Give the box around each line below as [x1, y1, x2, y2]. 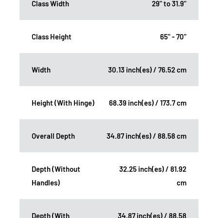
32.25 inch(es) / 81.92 [119, 164, 186, 173]
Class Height [32, 32, 72, 41]
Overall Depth [32, 131, 75, 140]
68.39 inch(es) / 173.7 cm [109, 98, 186, 107]
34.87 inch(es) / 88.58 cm [107, 131, 186, 140]
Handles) [32, 178, 60, 187]
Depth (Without [32, 164, 80, 173]
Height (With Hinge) [32, 98, 94, 107]
